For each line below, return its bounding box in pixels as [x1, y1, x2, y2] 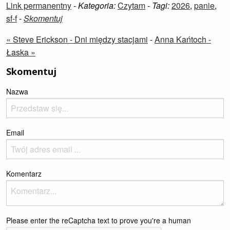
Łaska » [6, 46, 35, 58]
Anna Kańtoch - [155, 33, 211, 45]
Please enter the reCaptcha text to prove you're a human [6, 215, 191, 225]
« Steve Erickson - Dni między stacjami [6, 33, 148, 45]
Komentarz [6, 168, 42, 179]
